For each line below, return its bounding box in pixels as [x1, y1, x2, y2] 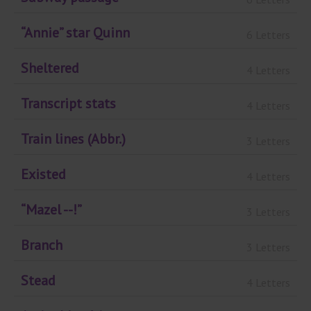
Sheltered [21, 59, 79, 78]
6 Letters [246, 27, 290, 42]
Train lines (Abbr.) [21, 130, 126, 149]
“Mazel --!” [21, 201, 82, 219]
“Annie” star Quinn [21, 24, 130, 42]
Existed [21, 165, 66, 184]
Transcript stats [21, 94, 116, 113]
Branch [21, 236, 62, 255]
